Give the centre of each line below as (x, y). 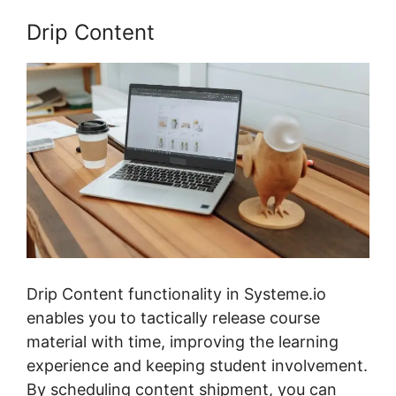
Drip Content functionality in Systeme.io (176, 293)
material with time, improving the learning (183, 341)
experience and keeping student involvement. (197, 365)
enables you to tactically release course (173, 317)
